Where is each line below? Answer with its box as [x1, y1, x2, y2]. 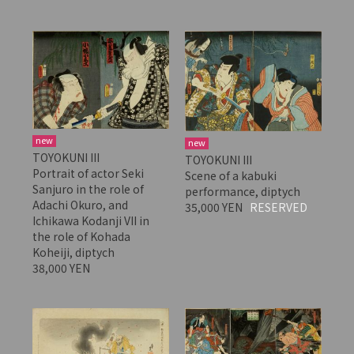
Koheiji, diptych [32, 244, 115, 261]
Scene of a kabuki [184, 167, 277, 183]
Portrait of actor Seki [32, 165, 144, 182]
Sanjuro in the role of [32, 181, 144, 198]
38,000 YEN [32, 260, 92, 277]
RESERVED [249, 198, 307, 215]
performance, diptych [184, 183, 300, 199]
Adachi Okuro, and [32, 197, 128, 213]
